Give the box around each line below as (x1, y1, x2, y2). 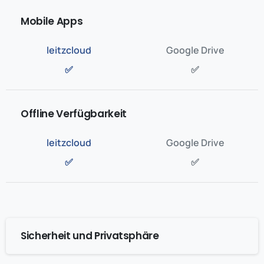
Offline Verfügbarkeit (21, 107, 127, 121)
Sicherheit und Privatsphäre (21, 229, 159, 243)
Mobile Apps (21, 14, 83, 28)
